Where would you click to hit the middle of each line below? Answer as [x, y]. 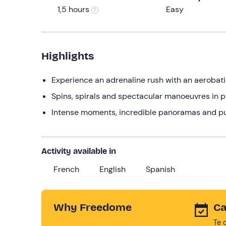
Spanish [160, 169]
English [112, 169]
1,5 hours [74, 9]
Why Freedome [93, 207]
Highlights [68, 56]
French [66, 169]
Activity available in [79, 151]
